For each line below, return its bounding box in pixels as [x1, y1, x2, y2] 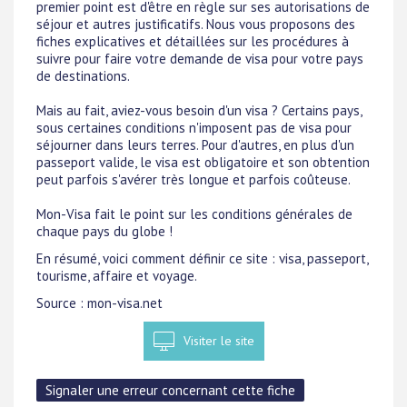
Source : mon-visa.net [36, 294, 163, 312]
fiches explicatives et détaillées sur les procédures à [36, 32, 349, 50]
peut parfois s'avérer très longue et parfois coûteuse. [36, 170, 351, 188]
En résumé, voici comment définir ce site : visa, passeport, [36, 249, 368, 267]
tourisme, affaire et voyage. [36, 266, 197, 284]
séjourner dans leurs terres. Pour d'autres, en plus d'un [36, 135, 354, 154]
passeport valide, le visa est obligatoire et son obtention [36, 153, 370, 171]
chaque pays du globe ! [36, 222, 173, 240]
